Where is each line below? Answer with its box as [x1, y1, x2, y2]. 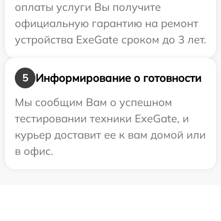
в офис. [15, 144, 53, 158]
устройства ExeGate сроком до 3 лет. [15, 33, 206, 47]
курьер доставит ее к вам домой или [15, 128, 206, 142]
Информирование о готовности [36, 71, 201, 85]
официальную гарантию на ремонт [15, 16, 198, 31]
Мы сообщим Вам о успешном [15, 95, 172, 110]
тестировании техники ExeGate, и [15, 111, 189, 126]
